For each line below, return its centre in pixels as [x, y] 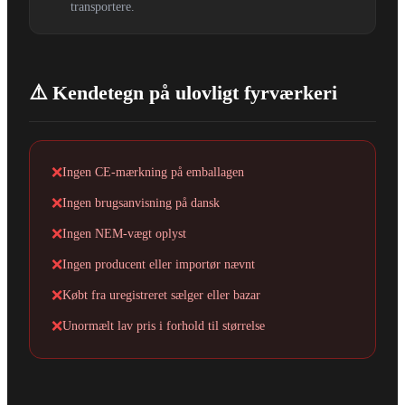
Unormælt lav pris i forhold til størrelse [164, 325]
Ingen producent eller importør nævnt [159, 264]
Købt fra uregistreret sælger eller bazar [161, 295]
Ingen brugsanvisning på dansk [141, 202]
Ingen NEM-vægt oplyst [124, 233]
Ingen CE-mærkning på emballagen [153, 172]
